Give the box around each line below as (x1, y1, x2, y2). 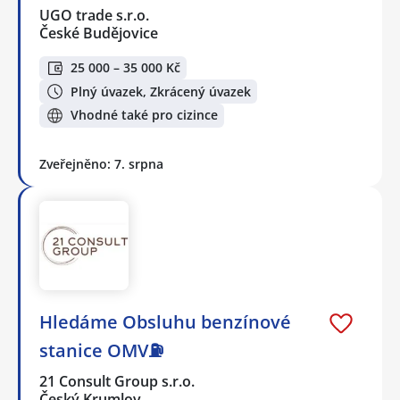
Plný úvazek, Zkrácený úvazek (71, 82, 251, 100)
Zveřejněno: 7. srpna (39, 154, 163, 172)
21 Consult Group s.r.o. (39, 371, 196, 391)
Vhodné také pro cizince (71, 106, 218, 124)
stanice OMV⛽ (39, 337, 163, 362)
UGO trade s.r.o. (39, 4, 151, 25)
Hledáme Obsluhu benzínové (39, 309, 291, 334)
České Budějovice (39, 22, 158, 43)
